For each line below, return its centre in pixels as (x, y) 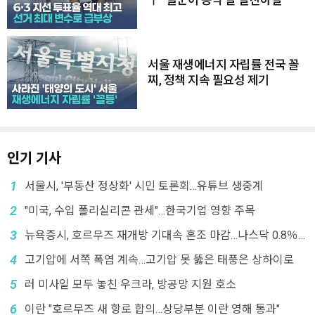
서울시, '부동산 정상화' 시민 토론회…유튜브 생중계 (144, 186)
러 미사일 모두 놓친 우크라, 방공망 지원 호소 (130, 284)
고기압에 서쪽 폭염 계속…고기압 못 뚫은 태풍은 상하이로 (159, 260)
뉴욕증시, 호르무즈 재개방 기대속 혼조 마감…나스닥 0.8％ (161, 235)
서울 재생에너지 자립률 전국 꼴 (224, 65)
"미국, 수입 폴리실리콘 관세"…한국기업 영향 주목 (140, 211)
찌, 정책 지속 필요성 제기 (208, 80)
